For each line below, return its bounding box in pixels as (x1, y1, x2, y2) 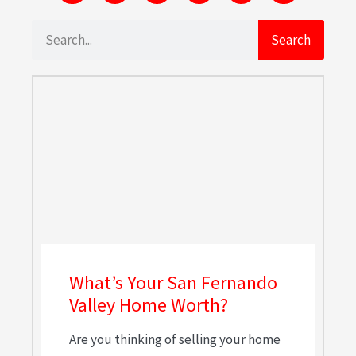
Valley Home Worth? (69, 292, 228, 318)
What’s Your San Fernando (69, 270, 277, 296)
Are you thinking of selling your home (69, 331, 281, 349)
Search (271, 30, 311, 48)
